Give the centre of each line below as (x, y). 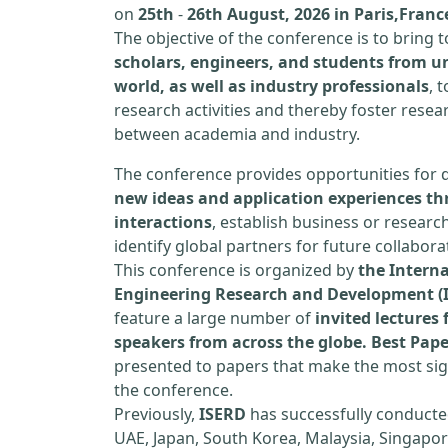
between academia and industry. (237, 134)
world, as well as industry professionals (271, 86)
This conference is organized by (236, 270)
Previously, (156, 414)
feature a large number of (214, 318)
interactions (163, 222)
